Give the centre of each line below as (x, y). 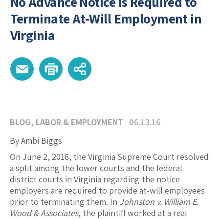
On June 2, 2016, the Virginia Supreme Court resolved (109, 157)
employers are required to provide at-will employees (107, 191)
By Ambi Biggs (36, 141)
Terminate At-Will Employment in (106, 19)
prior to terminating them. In (65, 202)
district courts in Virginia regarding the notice (95, 179)
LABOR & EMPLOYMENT (79, 122)
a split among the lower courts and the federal (96, 168)
